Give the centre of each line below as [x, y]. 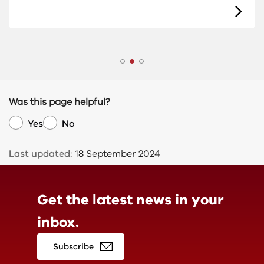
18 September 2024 [116, 154]
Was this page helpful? [60, 102]
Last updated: [41, 154]
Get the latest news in [114, 199]
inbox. [58, 222]
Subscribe [73, 246]
